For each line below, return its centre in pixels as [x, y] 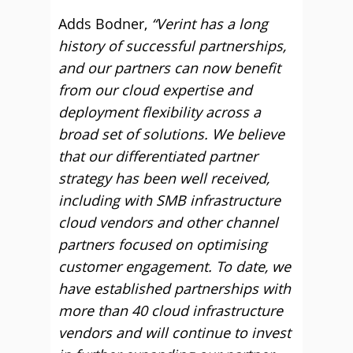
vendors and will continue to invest [175, 333]
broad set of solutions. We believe [171, 134]
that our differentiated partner [158, 156]
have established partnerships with [175, 288]
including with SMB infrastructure [169, 200]
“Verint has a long [208, 24]
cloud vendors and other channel [168, 222]
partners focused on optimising [163, 244]
